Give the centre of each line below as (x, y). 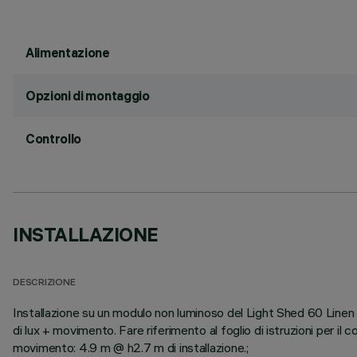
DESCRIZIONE (44, 283)
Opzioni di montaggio (88, 96)
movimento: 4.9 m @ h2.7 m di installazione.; (131, 347)
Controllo (54, 139)
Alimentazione (68, 53)
